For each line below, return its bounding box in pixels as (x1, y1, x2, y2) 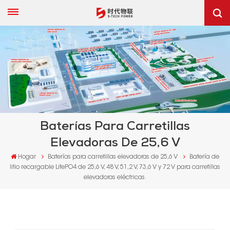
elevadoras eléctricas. (84, 174, 146, 181)
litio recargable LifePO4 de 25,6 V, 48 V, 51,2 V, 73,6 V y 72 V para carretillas (10, 164, 220, 170)
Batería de (189, 154, 220, 160)
